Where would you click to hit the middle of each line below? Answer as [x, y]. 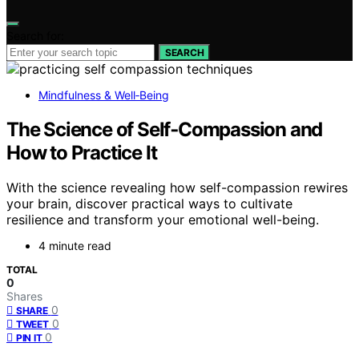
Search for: [35, 35]
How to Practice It [82, 152]
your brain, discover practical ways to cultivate [149, 204]
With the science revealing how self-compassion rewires [177, 188]
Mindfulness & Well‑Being [104, 95]
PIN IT [29, 338]
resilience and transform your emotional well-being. [163, 220]
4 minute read [75, 246]
